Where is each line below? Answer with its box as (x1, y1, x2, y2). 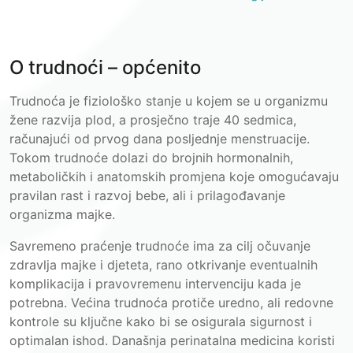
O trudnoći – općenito (9, 56, 201, 79)
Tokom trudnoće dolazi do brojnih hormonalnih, (9, 150, 293, 165)
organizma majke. (9, 206, 115, 222)
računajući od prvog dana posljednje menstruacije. (9, 131, 310, 147)
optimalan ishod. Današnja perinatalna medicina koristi (9, 333, 335, 348)
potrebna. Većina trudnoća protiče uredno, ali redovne (9, 295, 333, 310)
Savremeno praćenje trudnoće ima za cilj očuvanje (9, 238, 310, 254)
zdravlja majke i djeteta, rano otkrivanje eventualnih (9, 257, 318, 273)
